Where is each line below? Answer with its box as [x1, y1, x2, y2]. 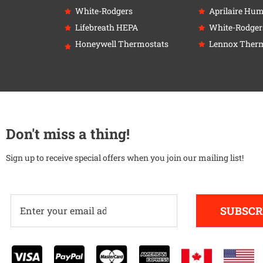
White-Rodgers [75, 5, 133, 16]
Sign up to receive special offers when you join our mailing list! [6, 152, 244, 164]
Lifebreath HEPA [75, 21, 138, 33]
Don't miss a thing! [6, 124, 130, 144]
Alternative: [11, 230, 63, 242]
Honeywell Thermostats [75, 38, 168, 49]
